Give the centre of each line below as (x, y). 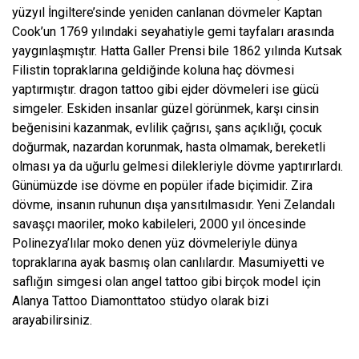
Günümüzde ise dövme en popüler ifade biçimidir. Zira (162, 185)
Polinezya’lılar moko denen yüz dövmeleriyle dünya (155, 243)
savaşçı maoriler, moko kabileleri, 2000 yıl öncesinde (159, 224)
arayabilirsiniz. (52, 320)
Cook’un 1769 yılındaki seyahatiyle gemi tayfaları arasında (173, 31)
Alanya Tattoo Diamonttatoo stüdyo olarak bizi (140, 301)
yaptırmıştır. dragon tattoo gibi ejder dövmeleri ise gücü (165, 89)
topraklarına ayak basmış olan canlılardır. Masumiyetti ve (168, 262)
